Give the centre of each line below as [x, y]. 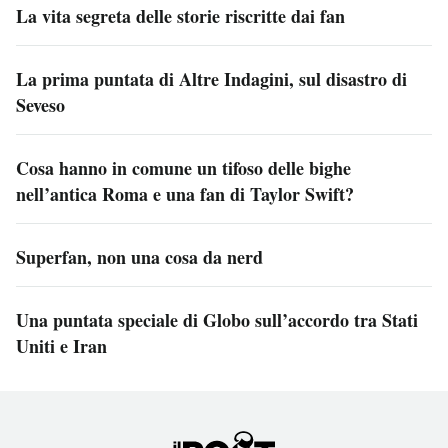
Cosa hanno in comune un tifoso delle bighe [183, 167]
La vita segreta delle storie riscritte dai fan [180, 15]
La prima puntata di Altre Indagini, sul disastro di [211, 78]
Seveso [40, 104]
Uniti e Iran [61, 345]
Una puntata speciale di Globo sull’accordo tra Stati [217, 319]
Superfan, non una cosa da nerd [139, 256]
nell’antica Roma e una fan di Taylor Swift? [185, 193]
